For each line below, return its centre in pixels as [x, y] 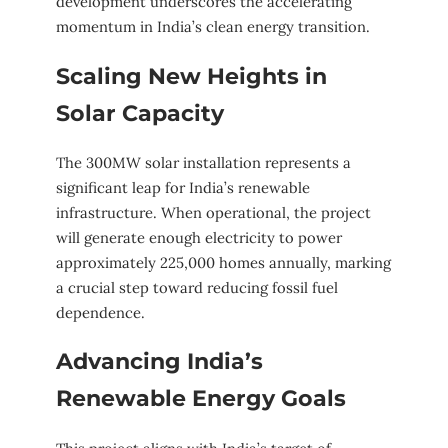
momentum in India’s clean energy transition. [213, 27]
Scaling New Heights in [191, 76]
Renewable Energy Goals [201, 399]
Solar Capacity [140, 113]
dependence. [100, 313]
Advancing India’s [159, 362]
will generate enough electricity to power [199, 238]
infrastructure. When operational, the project [213, 213]
